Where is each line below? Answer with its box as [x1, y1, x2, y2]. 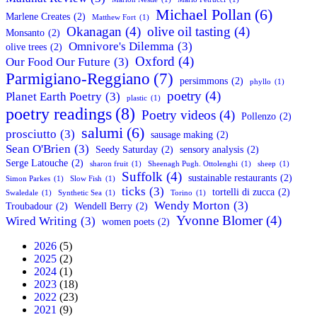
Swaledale [6, 188, 38, 197]
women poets [102, 215, 154, 227]
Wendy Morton [154, 198, 230, 212]
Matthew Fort [92, 13, 136, 21]
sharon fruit [90, 159, 128, 168]
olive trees [6, 40, 47, 52]
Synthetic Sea [58, 188, 102, 197]
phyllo [250, 77, 271, 86]
